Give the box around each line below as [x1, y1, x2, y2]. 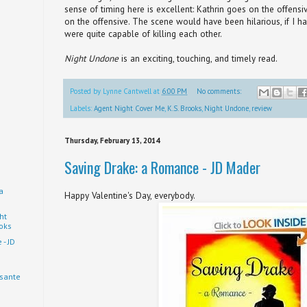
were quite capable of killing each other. [64, 27, 222, 40]
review [251, 103, 272, 113]
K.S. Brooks [167, 103, 201, 113]
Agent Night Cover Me [94, 103, 164, 113]
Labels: [70, 103, 94, 113]
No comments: [196, 86, 243, 97]
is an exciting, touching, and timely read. [119, 52, 278, 64]
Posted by [70, 86, 103, 97]
